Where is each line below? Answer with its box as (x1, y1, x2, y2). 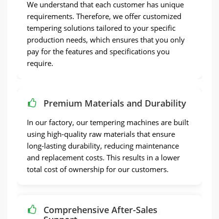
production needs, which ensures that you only (27, 35, 185, 44)
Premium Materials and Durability (44, 97, 186, 109)
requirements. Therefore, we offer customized (27, 11, 181, 21)
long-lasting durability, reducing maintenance (27, 141, 179, 151)
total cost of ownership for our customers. (27, 164, 169, 174)
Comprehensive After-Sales (44, 204, 157, 216)
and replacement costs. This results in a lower (27, 153, 180, 162)
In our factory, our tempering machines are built (27, 117, 189, 127)
